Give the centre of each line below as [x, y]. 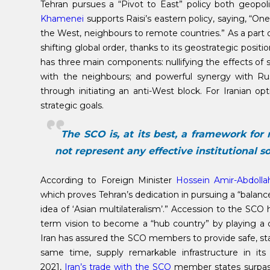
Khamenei [62, 18]
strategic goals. [72, 105]
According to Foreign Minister [108, 180]
